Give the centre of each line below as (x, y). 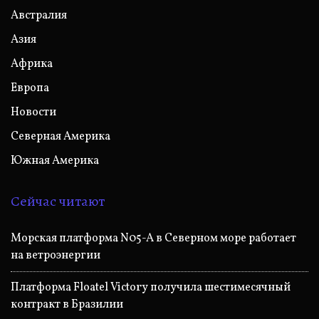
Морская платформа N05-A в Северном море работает (153, 238)
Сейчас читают (58, 201)
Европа (30, 88)
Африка (32, 64)
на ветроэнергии (56, 255)
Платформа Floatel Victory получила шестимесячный (151, 287)
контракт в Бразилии (67, 304)
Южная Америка (55, 161)
